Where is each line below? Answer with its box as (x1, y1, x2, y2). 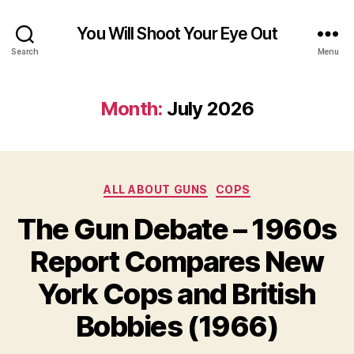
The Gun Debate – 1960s (17, 211, 337, 247)
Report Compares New (30, 243, 324, 279)
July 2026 (167, 97, 254, 120)
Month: (100, 97, 163, 120)
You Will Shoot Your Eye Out (77, 23, 277, 43)
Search (11, 46, 39, 56)
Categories (176, 178, 247, 194)
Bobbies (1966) (75, 308, 279, 344)
